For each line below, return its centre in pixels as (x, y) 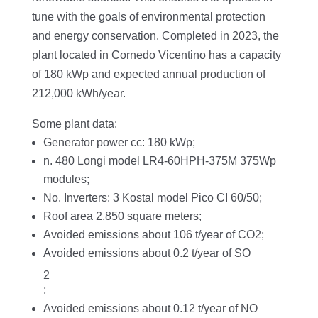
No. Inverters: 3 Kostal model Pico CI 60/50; (152, 198)
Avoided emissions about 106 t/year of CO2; (153, 235)
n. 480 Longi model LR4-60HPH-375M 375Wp (159, 161)
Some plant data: (74, 124)
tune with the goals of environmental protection (148, 17)
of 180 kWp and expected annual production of (148, 75)
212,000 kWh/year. (78, 94)
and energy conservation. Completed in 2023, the (155, 36)
